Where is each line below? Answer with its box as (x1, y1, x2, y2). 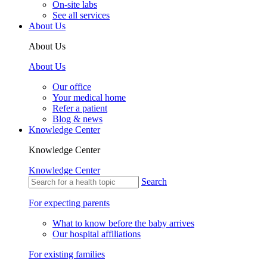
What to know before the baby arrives (52, 218, 194, 229)
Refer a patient (52, 103, 107, 114)
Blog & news (52, 114, 103, 125)
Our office (52, 82, 91, 92)
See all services (52, 10, 110, 21)
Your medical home (52, 92, 126, 103)
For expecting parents (29, 198, 110, 209)
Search (141, 176, 167, 187)
